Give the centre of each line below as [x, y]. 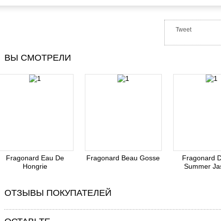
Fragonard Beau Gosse [123, 158]
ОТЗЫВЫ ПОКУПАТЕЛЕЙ [58, 193]
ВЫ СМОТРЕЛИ [37, 58]
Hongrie [35, 166]
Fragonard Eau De [35, 158]
